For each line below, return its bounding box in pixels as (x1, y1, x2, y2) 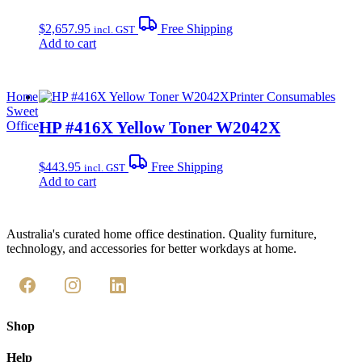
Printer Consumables (229, 90, 335, 104)
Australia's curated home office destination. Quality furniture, (6, 227, 317, 242)
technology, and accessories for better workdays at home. (6, 242, 297, 256)
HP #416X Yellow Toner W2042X (39, 118, 280, 137)
